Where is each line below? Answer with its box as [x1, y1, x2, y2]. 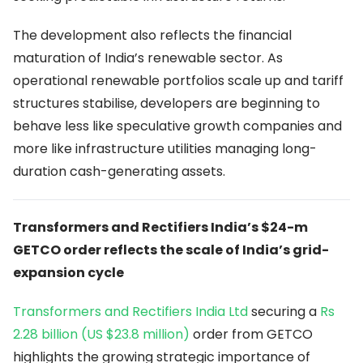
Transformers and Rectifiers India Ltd [13, 302, 248, 322]
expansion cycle [13, 263, 124, 283]
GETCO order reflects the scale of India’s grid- [13, 241, 329, 260]
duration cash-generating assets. [13, 162, 225, 181]
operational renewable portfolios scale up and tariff [13, 71, 344, 91]
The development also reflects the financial [13, 26, 292, 45]
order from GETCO [193, 325, 313, 344]
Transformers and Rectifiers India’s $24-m [13, 218, 308, 237]
